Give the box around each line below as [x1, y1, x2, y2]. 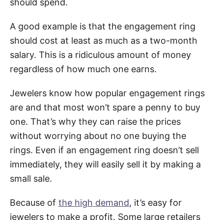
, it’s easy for [129, 197, 182, 208]
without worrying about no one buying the [10, 130, 186, 141]
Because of [10, 197, 58, 208]
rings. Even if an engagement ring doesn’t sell [10, 144, 199, 155]
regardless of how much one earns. [10, 63, 157, 74]
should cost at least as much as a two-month [10, 35, 197, 46]
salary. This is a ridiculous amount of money [10, 49, 191, 60]
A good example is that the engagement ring [10, 21, 195, 31]
